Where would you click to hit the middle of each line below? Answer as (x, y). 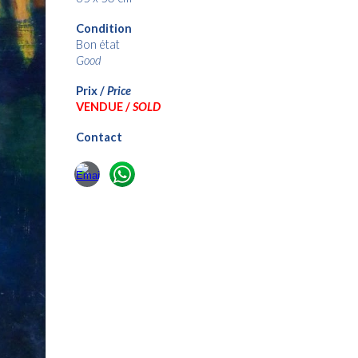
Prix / (91, 91)
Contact (99, 137)
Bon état (97, 44)
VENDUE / (104, 107)
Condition (103, 28)
